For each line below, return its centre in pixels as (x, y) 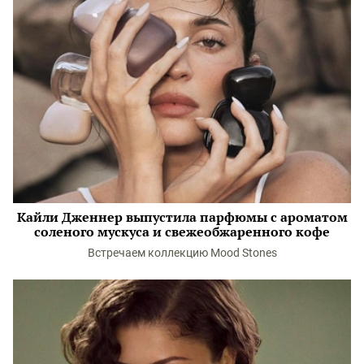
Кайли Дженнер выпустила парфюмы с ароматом (182, 217)
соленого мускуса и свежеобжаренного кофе (182, 232)
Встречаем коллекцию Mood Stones (182, 253)
